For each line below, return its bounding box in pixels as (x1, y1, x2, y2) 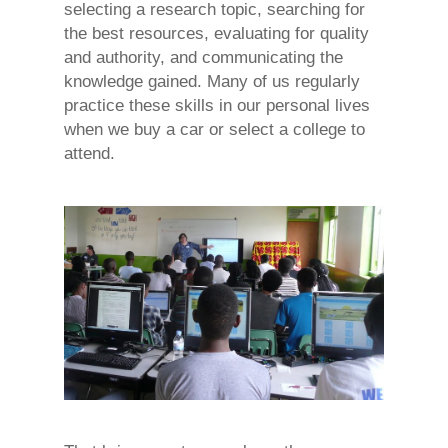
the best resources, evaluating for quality (64, 23, 369, 43)
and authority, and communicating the (64, 47, 343, 67)
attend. (64, 143, 115, 163)
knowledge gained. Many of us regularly (64, 71, 360, 91)
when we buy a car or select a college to (64, 119, 365, 139)
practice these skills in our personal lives (64, 95, 370, 115)
